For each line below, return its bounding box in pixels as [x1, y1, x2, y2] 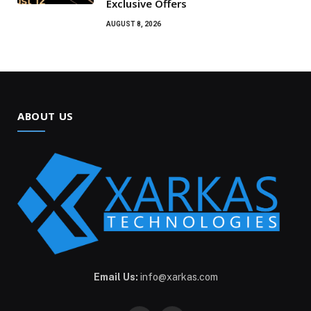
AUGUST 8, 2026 [106, 19, 161, 28]
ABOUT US [17, 108, 74, 123]
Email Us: [93, 271, 138, 283]
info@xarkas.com [137, 271, 218, 283]
